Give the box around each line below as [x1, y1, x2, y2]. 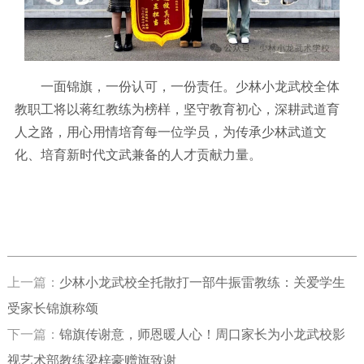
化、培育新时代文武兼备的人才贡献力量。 [14, 147, 262, 162]
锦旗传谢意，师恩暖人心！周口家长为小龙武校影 [58, 327, 345, 341]
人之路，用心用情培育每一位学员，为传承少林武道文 [14, 124, 327, 139]
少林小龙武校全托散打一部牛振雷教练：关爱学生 [58, 275, 345, 289]
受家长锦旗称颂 [6, 301, 98, 315]
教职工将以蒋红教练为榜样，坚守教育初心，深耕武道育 [14, 102, 340, 116]
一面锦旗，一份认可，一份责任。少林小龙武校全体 [14, 79, 340, 93]
